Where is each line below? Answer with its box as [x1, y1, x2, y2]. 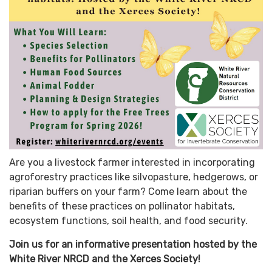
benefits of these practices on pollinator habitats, [9, 200, 235, 212]
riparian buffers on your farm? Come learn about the [9, 186, 247, 198]
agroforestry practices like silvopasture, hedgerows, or [9, 171, 258, 183]
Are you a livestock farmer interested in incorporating [9, 157, 255, 169]
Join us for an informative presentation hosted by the [9, 239, 257, 251]
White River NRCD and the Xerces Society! [9, 253, 203, 265]
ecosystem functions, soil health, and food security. [9, 215, 248, 227]
